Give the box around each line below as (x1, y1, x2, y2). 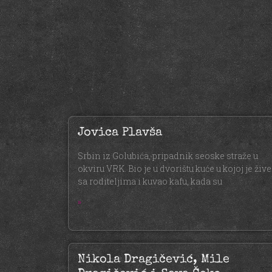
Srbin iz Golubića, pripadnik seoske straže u (78, 150, 258, 162)
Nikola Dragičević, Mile (78, 254, 229, 267)
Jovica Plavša (78, 127, 162, 140)
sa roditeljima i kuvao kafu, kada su (78, 175, 222, 188)
